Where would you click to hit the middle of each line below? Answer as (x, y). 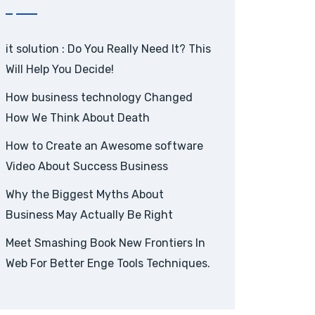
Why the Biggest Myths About (85, 194)
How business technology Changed (99, 97)
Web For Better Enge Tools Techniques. (108, 263)
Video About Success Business (87, 166)
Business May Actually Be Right (89, 215)
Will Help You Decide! (60, 69)
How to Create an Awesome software (104, 146)
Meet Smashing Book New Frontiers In (105, 243)
